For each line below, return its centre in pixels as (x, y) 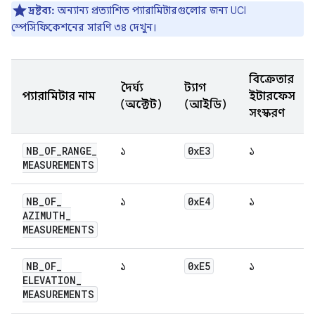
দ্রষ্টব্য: (41, 11)
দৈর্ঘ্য (132, 88)
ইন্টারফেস (272, 97)
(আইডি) (205, 105)
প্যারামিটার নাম (59, 97)
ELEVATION (49, 281)
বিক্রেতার (271, 80)
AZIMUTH (44, 216)
